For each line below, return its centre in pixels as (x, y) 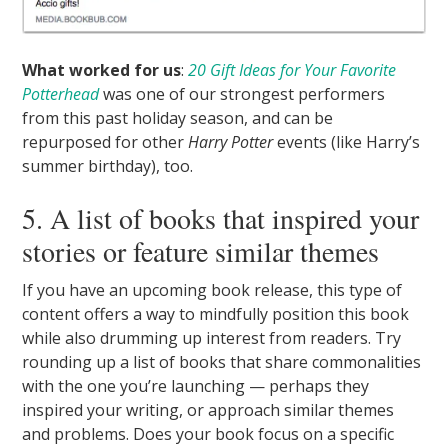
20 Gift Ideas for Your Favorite (292, 70)
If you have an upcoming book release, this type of (212, 290)
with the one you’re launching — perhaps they (196, 386)
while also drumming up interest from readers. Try (212, 338)
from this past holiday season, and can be (178, 118)
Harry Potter (231, 142)
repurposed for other (105, 142)
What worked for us (102, 70)
